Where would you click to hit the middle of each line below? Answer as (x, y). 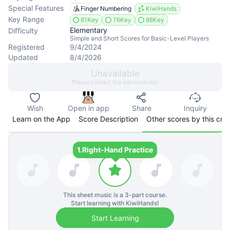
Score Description (108, 119)
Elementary (89, 30)
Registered (26, 47)
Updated (23, 57)
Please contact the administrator (115, 82)
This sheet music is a (94, 195)
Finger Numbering (106, 8)
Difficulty (23, 31)
